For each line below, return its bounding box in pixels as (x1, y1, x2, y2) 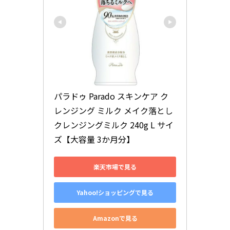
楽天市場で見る (93, 162, 137, 171)
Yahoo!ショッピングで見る (76, 188, 154, 197)
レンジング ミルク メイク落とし (54, 104, 173, 117)
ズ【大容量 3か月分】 (54, 132, 135, 145)
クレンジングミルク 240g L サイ (54, 118, 174, 131)
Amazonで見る (92, 214, 138, 223)
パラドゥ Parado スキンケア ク (54, 89, 168, 102)
